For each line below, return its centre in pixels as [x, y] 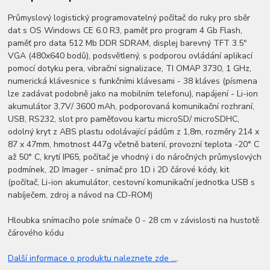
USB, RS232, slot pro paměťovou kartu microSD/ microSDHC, [124, 119]
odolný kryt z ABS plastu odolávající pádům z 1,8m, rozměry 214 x [134, 132]
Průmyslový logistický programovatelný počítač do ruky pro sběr [129, 18]
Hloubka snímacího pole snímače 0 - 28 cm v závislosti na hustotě [134, 221]
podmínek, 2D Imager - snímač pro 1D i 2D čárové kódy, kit [119, 170]
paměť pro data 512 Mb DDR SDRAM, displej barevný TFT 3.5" [128, 43]
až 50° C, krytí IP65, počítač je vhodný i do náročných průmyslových [135, 157]
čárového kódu [36, 233]
